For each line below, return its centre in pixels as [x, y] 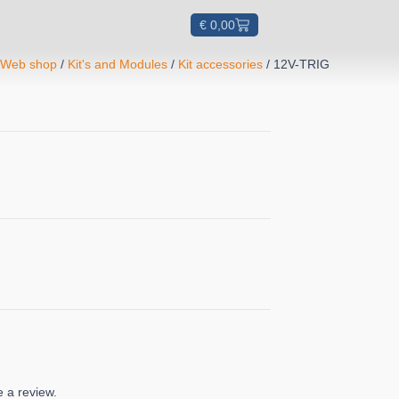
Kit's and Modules [118, 64]
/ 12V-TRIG [297, 64]
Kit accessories [221, 64]
